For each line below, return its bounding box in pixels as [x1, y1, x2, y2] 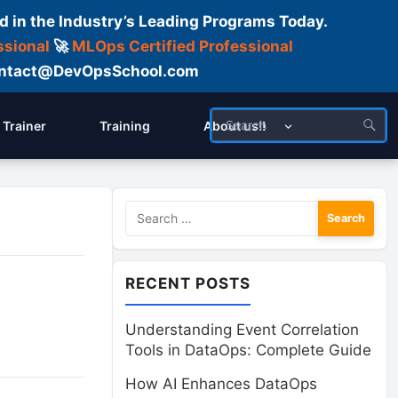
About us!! [203, 118, 266, 133]
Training [99, 118, 150, 133]
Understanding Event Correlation [125, 321, 359, 338]
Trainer [3, 118, 46, 133]
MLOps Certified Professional [71, 37, 293, 55]
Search [124, 200, 173, 220]
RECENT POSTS [125, 275, 251, 292]
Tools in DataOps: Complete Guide [125, 341, 371, 359]
